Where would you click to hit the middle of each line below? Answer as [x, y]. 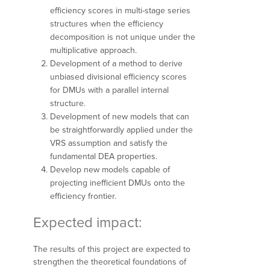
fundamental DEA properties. [104, 156]
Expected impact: [87, 222]
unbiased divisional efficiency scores [118, 77]
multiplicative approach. [93, 50]
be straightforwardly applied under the [121, 130]
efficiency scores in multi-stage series [120, 10]
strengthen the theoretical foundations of [110, 262]
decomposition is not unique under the [123, 37]
